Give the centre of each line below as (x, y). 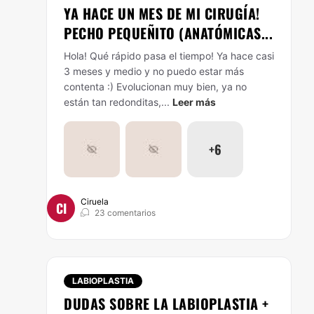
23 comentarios (125, 213)
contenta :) (89, 87)
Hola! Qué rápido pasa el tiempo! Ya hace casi (169, 56)
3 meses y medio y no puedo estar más (154, 71)
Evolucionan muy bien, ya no (182, 87)
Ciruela (95, 202)
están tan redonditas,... (117, 102)
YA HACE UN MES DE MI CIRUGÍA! (162, 13)
